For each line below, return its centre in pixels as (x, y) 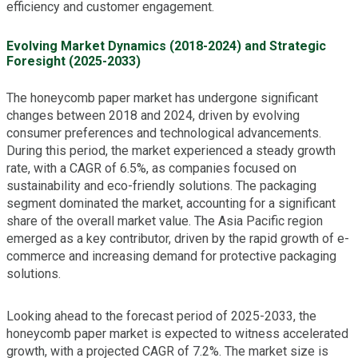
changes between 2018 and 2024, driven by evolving (153, 116)
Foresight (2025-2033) (74, 62)
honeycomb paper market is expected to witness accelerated (177, 334)
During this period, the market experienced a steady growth (171, 151)
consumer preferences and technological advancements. (164, 133)
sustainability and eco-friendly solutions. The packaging (161, 186)
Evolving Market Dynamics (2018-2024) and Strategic (166, 46)
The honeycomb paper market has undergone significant (162, 98)
